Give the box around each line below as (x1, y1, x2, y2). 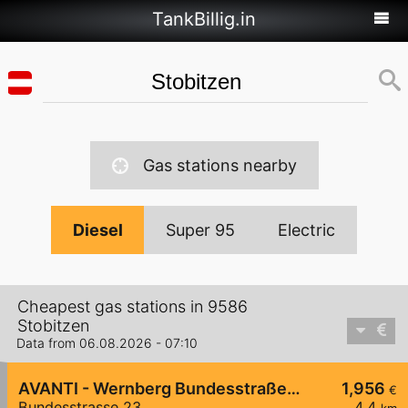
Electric (278, 220, 335, 240)
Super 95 (166, 220, 235, 240)
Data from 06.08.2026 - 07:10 (16, 335, 198, 352)
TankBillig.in (152, 8, 256, 30)
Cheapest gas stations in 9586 (17, 297, 248, 317)
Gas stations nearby (142, 156, 297, 175)
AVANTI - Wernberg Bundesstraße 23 (287, 379, 301, 399)
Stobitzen (17, 316, 89, 336)
